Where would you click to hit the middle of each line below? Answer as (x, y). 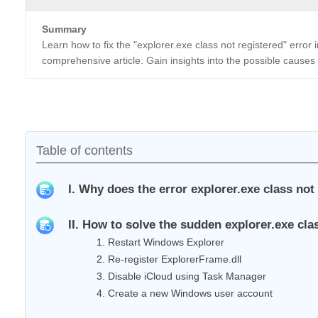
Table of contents (84, 150)
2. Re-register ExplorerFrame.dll (169, 259)
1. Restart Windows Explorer (160, 242)
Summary (64, 29)
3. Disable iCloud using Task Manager (181, 276)
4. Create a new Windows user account (185, 293)
